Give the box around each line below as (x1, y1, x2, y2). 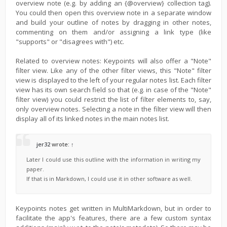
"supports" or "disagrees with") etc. (16, 37, 124, 47)
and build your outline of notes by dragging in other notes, (16, 18, 211, 27)
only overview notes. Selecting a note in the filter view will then (16, 104, 211, 114)
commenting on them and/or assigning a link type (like (16, 27, 211, 37)
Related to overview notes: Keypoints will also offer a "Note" (16, 56, 211, 66)
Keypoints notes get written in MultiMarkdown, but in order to (16, 204, 211, 213)
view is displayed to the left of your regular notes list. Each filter (16, 75, 211, 85)
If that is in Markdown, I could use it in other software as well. (26, 175, 192, 183)
